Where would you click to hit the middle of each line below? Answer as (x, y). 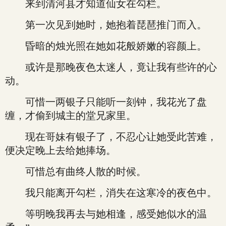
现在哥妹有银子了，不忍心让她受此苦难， (111, 137)
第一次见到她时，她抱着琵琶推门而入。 (106, 25)
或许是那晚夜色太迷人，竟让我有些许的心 (111, 67)
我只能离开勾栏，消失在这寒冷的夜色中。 (111, 193)
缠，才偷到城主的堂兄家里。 (71, 116)
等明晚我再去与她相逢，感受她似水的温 (106, 214)
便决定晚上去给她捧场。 (61, 150)
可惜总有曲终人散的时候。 (76, 172)
